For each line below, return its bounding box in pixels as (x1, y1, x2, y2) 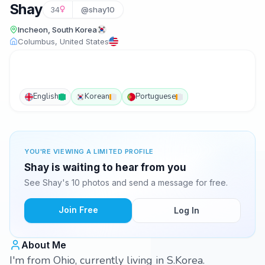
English (33, 91, 59, 102)
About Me (21, 239, 66, 251)
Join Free (58, 205, 98, 215)
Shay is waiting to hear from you (24, 161, 186, 173)
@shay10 (80, 5, 115, 14)
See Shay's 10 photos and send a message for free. (24, 177, 228, 188)
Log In (173, 205, 199, 215)
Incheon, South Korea (18, 25, 97, 34)
